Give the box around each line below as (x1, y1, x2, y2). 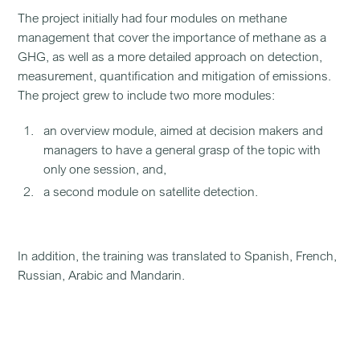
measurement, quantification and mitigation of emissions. (18, 67, 332, 84)
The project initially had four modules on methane (18, 10, 288, 26)
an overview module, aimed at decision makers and (43, 122, 324, 138)
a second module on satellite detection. (43, 183, 259, 199)
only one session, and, (43, 161, 167, 177)
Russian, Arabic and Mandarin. (18, 267, 189, 283)
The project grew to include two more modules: (18, 87, 279, 103)
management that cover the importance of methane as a (18, 29, 327, 45)
